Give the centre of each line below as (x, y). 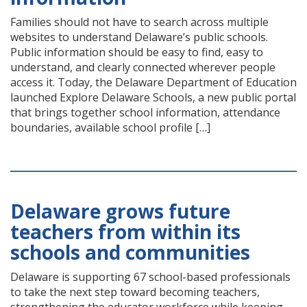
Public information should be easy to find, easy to (137, 52)
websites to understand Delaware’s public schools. (139, 37)
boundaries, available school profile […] (110, 127)
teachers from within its (125, 232)
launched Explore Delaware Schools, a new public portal (153, 97)
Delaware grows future (120, 211)
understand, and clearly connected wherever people (143, 67)
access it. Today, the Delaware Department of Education (153, 82)
